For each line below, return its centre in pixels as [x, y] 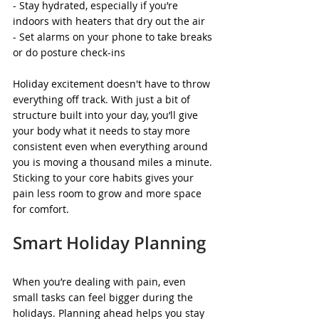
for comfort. [41, 209]
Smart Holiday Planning [109, 242]
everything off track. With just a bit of [103, 99]
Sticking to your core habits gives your [105, 178]
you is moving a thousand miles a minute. [114, 162]
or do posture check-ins [69, 52]
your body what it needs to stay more [103, 131]
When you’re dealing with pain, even [101, 282]
